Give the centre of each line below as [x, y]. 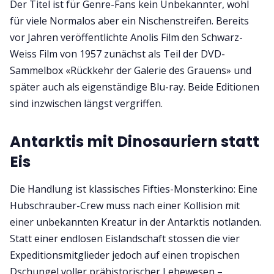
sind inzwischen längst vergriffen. [86, 104]
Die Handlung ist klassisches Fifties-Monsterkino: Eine [134, 189]
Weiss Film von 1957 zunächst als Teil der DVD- [117, 54]
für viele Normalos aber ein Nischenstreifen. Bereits [129, 21]
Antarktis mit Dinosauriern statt [135, 142]
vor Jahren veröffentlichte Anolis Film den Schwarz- [126, 38]
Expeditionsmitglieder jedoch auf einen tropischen [125, 255]
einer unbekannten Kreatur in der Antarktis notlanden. [135, 222]
